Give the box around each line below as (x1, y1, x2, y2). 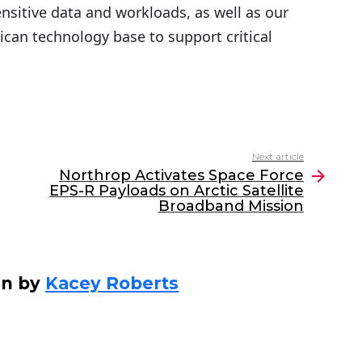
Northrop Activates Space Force (59, 166, 304, 184)
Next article (252, 149, 304, 162)
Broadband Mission (158, 196, 304, 215)
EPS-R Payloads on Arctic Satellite (49, 181, 304, 200)
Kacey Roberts (45, 272, 179, 293)
